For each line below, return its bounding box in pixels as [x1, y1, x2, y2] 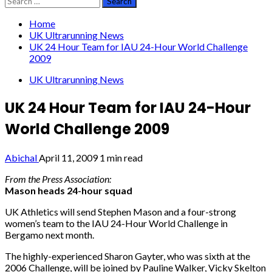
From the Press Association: [5, 172, 111, 185]
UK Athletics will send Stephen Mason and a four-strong [5, 205, 236, 217]
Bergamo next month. [5, 228, 94, 240]
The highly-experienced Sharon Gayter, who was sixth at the [5, 250, 250, 262]
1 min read [100, 151, 143, 163]
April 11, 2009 [39, 151, 100, 163]
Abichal [5, 151, 39, 163]
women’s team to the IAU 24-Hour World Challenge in [5, 217, 228, 229]
